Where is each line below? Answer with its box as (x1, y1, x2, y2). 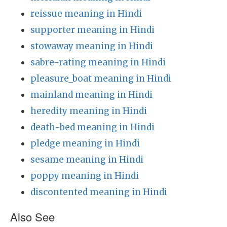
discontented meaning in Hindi (30, 186, 167, 198)
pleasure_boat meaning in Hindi (30, 73, 171, 84)
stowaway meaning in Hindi (30, 41, 153, 52)
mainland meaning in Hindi (30, 89, 153, 100)
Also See (10, 209, 55, 224)
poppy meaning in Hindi (30, 170, 139, 181)
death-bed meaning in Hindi (30, 122, 155, 133)
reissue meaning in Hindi (30, 8, 142, 19)
